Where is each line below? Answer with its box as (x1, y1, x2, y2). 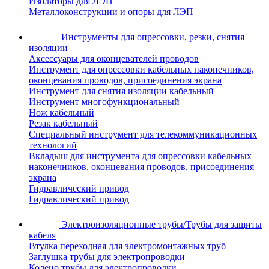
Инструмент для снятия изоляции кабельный (29, 86, 214, 97)
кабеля (29, 230, 56, 241)
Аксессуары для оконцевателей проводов (29, 53, 199, 64)
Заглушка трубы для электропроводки (29, 252, 185, 262)
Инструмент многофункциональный (29, 97, 180, 107)
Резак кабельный (29, 118, 98, 129)
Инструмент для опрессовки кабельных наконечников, (29, 64, 254, 75)
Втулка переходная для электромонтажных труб (29, 241, 226, 252)
